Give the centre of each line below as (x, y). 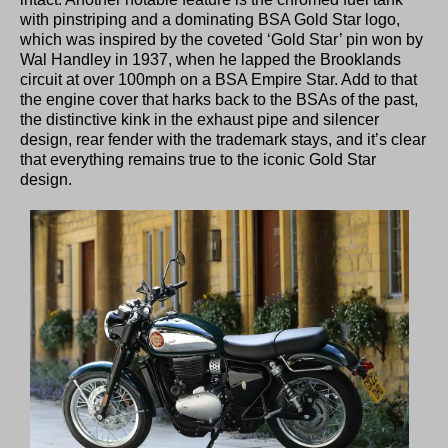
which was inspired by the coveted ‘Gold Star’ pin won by (221, 40)
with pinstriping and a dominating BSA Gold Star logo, (210, 20)
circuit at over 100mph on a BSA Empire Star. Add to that (218, 80)
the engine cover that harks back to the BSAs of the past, (219, 100)
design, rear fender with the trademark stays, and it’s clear (223, 140)
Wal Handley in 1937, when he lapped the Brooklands (210, 60)
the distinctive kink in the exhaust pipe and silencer (199, 120)
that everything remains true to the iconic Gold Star (198, 160)
